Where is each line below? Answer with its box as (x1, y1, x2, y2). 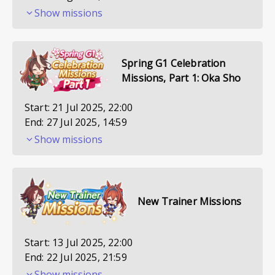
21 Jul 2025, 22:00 (52, 101, 133, 115)
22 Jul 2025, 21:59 (46, 250, 127, 264)
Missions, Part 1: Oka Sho (122, 71, 241, 85)
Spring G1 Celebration (122, 56, 226, 70)
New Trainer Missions (137, 194, 242, 208)
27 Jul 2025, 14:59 (46, 115, 127, 130)
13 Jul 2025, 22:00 (52, 235, 133, 249)
